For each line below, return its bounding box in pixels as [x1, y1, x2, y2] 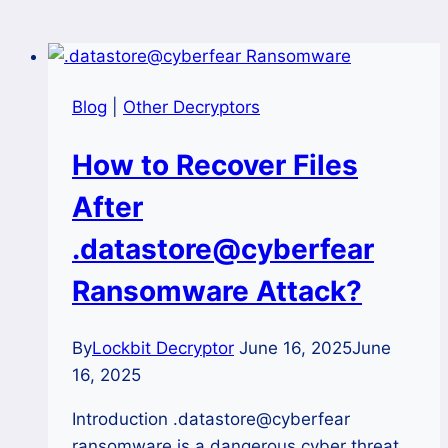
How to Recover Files [72, 147, 358, 182]
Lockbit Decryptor [92, 338, 234, 359]
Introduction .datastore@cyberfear [72, 409, 350, 430]
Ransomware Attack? [72, 273, 362, 308]
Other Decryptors [123, 96, 260, 117]
